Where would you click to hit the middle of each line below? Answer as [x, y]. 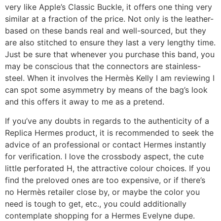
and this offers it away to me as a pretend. [85, 102]
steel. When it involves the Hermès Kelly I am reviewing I [110, 78]
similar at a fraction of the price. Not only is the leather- [109, 19]
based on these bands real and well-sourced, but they [106, 31]
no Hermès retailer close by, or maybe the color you [102, 192]
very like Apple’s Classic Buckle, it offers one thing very [109, 7]
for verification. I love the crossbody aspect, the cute [104, 156]
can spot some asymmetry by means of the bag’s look [106, 90]
